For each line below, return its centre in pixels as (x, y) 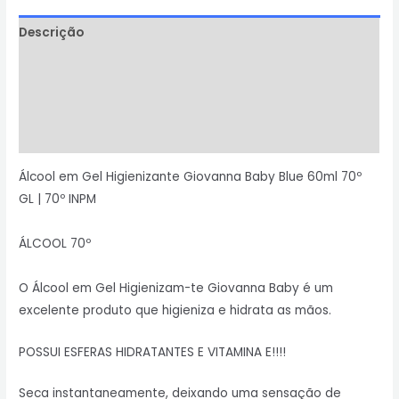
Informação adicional (90, 67)
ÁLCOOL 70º (55, 243)
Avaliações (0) (65, 102)
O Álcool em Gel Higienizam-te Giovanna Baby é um (176, 288)
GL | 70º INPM (58, 199)
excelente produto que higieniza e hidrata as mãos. (175, 310)
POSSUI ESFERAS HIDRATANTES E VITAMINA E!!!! (153, 352)
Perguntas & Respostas (94, 136)
